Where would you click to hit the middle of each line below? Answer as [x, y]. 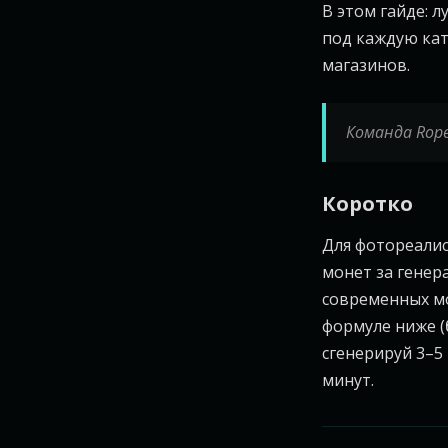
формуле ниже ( [383, 326]
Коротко [367, 203]
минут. [348, 380]
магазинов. [366, 65]
